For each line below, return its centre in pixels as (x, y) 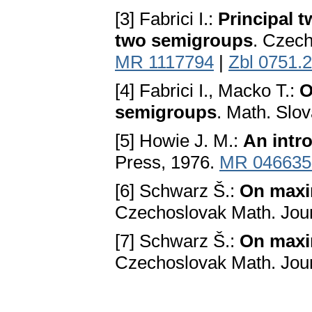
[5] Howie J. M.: (179, 141)
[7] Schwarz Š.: (177, 241)
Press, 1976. (167, 163)
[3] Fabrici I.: (166, 19)
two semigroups (184, 41)
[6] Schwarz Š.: (177, 191)
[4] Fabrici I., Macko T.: (207, 91)
